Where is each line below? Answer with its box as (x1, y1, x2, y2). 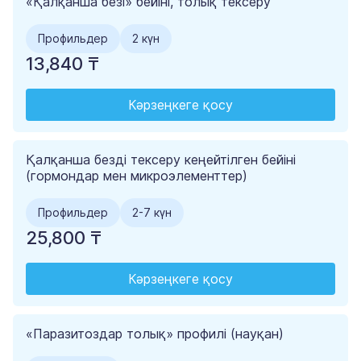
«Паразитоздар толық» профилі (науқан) (26, 326, 284, 342)
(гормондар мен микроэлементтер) (26, 168, 247, 185)
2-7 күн (132, 205, 172, 220)
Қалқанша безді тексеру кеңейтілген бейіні (26, 151, 296, 168)
